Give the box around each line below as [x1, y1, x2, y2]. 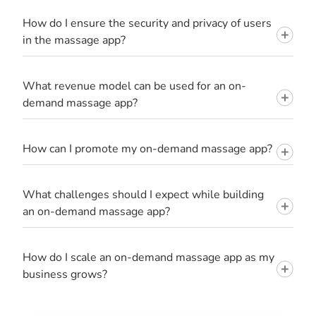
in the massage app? [23, 32, 126, 48]
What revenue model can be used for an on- [23, 78, 54, 94]
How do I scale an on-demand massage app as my [23, 249, 224, 265]
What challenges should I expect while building [23, 186, 192, 202]
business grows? [23, 266, 107, 282]
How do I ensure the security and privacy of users [23, 15, 193, 31]
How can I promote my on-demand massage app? [69, 140, 272, 157]
